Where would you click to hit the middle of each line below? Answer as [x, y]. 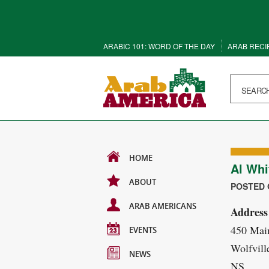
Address [249, 212]
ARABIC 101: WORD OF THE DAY [159, 46]
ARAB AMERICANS [163, 206]
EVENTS [143, 230]
